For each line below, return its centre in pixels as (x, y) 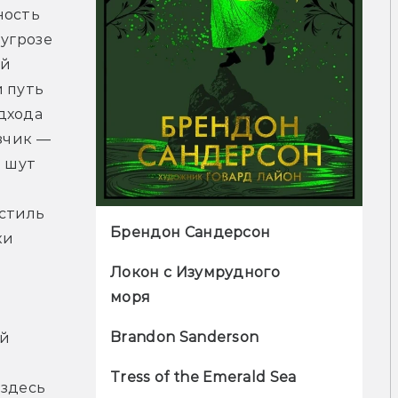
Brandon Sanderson (185, 338)
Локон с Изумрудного (195, 273)
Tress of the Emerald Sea (203, 378)
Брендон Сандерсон (191, 233)
